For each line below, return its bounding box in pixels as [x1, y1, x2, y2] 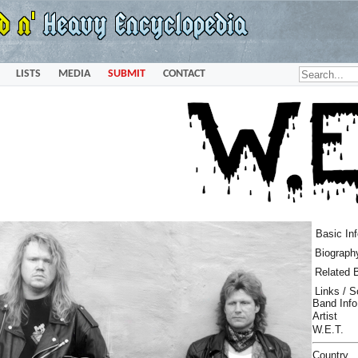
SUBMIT [107, 67, 145, 80]
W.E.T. [312, 324, 344, 336]
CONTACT [162, 67, 205, 80]
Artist [312, 310, 337, 322]
